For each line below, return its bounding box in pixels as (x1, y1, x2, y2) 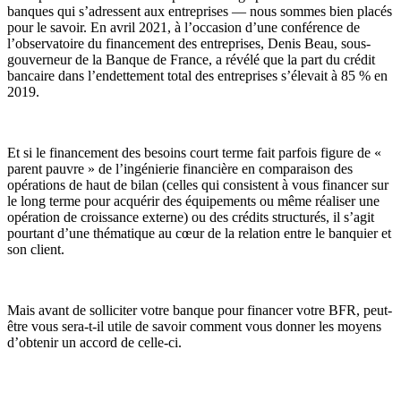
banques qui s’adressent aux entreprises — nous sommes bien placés (7, 3, 392, 19)
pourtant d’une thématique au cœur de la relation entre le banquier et (7, 225, 391, 241)
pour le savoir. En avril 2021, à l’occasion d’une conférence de (7, 19, 360, 35)
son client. (7, 241, 64, 257)
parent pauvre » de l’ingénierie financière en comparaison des (7, 160, 353, 176)
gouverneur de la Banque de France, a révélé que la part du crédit (7, 51, 375, 67)
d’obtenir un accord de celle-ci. (7, 334, 182, 350)
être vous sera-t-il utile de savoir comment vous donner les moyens (7, 318, 381, 334)
